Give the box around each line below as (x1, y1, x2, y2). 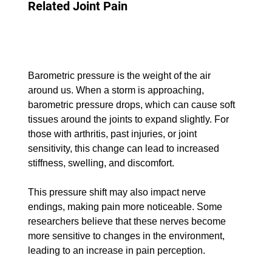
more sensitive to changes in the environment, (27, 231, 227, 242)
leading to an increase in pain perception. (27, 245, 205, 256)
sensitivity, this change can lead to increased (27, 143, 222, 154)
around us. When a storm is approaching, (27, 85, 206, 96)
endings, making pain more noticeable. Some (27, 202, 225, 212)
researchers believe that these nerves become (27, 216, 228, 227)
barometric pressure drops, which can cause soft (27, 100, 237, 110)
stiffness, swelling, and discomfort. (27, 158, 174, 169)
